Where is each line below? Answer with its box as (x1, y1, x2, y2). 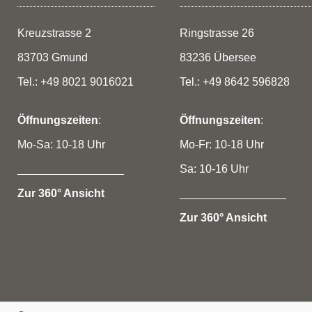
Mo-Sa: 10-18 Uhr (17, 139, 105, 151)
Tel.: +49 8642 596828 (180, 76, 290, 88)
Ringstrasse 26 (180, 27, 254, 40)
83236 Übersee (180, 52, 256, 64)
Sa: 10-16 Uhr (180, 163, 249, 175)
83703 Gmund (17, 52, 88, 64)
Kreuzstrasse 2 (17, 27, 91, 40)
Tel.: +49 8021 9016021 (17, 76, 134, 88)
